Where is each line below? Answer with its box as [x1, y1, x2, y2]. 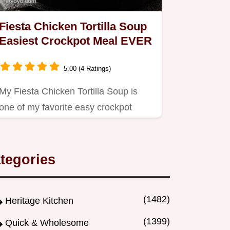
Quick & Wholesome [5, 218, 89, 228]
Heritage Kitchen [5, 196, 73, 206]
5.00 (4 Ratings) [64, 64, 111, 72]
